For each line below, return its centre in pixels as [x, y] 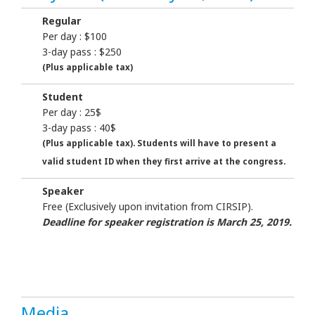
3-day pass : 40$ [79, 127]
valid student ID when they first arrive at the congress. [165, 162]
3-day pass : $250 [82, 52]
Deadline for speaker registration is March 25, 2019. [167, 222]
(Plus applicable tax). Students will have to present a [159, 143]
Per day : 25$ [72, 112]
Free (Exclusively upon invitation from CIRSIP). [148, 207]
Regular [62, 21]
